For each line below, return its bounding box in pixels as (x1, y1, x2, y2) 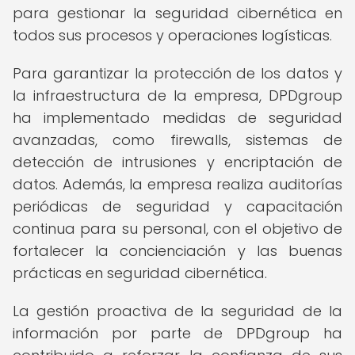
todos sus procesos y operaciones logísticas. (13, 25, 332, 45)
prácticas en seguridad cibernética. (13, 263, 267, 283)
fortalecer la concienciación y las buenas (13, 241, 342, 261)
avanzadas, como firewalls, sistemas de (13, 130, 342, 150)
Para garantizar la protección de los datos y (13, 63, 342, 83)
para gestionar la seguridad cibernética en (13, 3, 342, 23)
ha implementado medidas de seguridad (13, 108, 342, 128)
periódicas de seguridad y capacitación (13, 197, 342, 216)
